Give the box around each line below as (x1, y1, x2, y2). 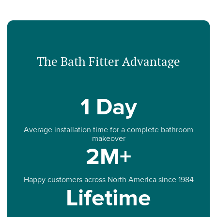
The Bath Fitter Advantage (37, 53, 180, 69)
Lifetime (66, 184, 151, 213)
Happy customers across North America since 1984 (23, 175, 194, 184)
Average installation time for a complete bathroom (24, 125, 193, 134)
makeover (92, 134, 125, 143)
